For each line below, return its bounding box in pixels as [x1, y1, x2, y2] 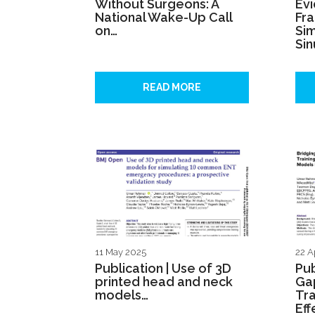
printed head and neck [95, 274, 233, 290]
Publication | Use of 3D [95, 261, 231, 276]
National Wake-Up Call [95, 10, 232, 25]
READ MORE [143, 82, 201, 94]
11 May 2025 [95, 247, 146, 258]
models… [95, 288, 148, 303]
